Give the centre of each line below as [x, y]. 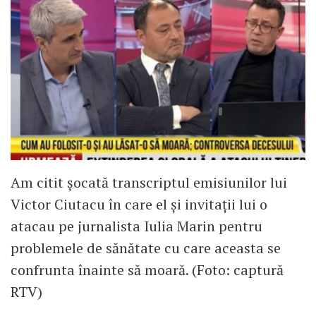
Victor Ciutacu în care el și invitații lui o [139, 204]
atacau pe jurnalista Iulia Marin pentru [136, 226]
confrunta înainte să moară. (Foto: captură [147, 269]
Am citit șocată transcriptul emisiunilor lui [149, 182]
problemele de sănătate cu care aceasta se [146, 248]
